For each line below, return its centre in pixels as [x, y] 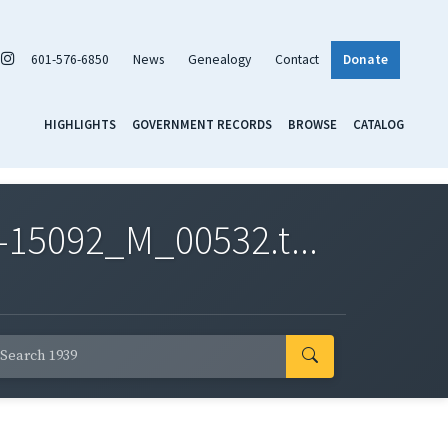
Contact [297, 59]
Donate [365, 59]
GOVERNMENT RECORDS [202, 123]
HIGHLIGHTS [80, 123]
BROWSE [312, 123]
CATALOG [378, 123]
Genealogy [219, 59]
